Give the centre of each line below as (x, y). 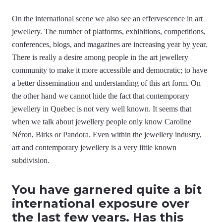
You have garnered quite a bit (107, 190)
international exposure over (101, 204)
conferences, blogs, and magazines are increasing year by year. (110, 45)
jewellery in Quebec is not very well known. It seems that (102, 109)
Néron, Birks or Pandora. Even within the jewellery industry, (107, 135)
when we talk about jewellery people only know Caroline (102, 122)
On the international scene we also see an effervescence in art (107, 19)
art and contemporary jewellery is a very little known (94, 148)
